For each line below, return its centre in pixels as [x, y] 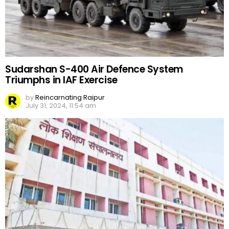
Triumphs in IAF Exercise [61, 80]
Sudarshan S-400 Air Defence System [94, 70]
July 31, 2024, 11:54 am [61, 106]
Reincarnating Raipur [70, 98]
